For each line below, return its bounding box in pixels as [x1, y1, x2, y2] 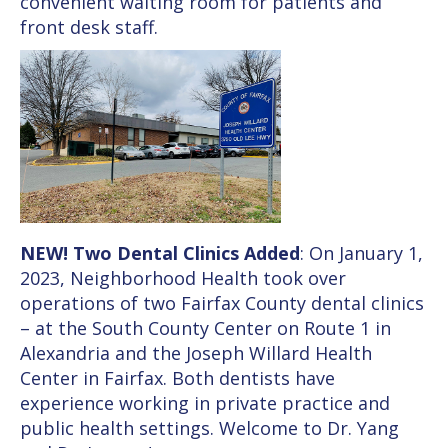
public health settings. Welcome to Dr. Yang [20, 416, 399, 441]
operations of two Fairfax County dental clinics [20, 291, 424, 316]
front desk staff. [20, 14, 158, 39]
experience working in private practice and [20, 391, 390, 416]
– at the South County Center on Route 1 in [20, 316, 391, 341]
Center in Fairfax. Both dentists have [20, 366, 335, 391]
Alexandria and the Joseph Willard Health [20, 341, 372, 366]
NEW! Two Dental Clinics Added [20, 241, 300, 266]
